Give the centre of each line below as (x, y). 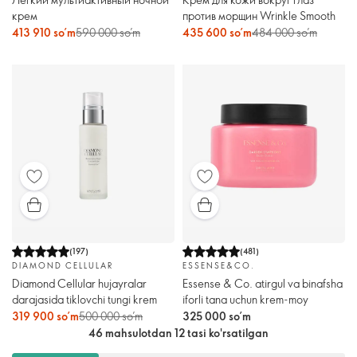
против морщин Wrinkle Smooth (259, 16)
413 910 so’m (44, 33)
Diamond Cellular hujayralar (79, 283)
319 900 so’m (45, 316)
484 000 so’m (284, 33)
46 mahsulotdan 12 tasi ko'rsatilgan (178, 332)
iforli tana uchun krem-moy (245, 299)
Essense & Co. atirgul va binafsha (263, 283)
